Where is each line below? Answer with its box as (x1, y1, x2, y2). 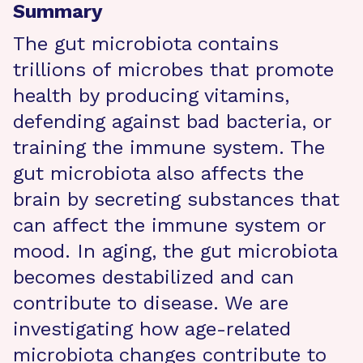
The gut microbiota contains (13, 32, 279, 55)
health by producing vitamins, (13, 84, 289, 107)
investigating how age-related (13, 318, 291, 340)
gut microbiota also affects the (13, 162, 304, 185)
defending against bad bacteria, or (13, 110, 331, 133)
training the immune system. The (13, 136, 325, 159)
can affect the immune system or (13, 214, 326, 237)
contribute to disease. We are (13, 292, 288, 314)
